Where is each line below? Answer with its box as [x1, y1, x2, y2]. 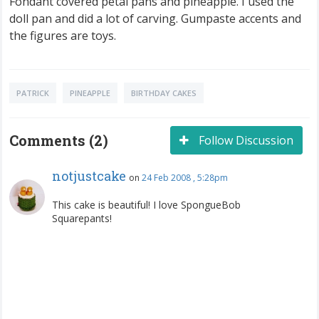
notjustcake [52, 167, 126, 184]
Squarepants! [52, 211, 112, 225]
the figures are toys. [9, 27, 116, 43]
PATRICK [16, 87, 49, 98]
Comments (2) [9, 130, 108, 150]
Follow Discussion [196, 132, 293, 148]
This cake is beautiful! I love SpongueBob [52, 197, 241, 211]
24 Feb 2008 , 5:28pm [142, 171, 228, 184]
